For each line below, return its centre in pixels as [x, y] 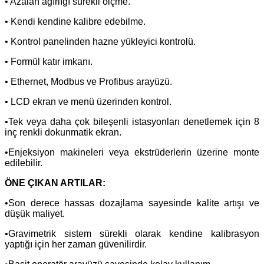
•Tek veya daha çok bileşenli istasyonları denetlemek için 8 [132, 121]
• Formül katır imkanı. [49, 61]
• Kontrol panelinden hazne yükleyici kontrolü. [100, 41]
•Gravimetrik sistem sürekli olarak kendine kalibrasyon [132, 233]
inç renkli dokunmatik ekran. [63, 132]
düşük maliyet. [35, 213]
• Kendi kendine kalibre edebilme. [75, 21]
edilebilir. [24, 163]
